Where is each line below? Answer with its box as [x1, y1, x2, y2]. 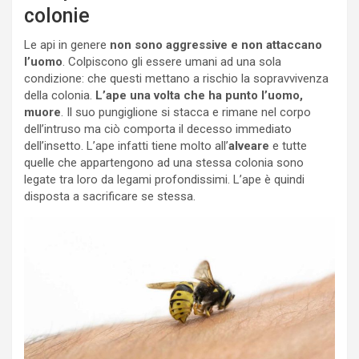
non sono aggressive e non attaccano [107, 38, 322, 53]
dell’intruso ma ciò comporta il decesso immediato [24, 122, 292, 137]
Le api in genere [24, 38, 107, 53]
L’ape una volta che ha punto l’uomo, [95, 88, 303, 103]
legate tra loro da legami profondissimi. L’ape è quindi [24, 172, 305, 188]
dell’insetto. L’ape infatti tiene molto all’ [24, 139, 228, 154]
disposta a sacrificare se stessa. [24, 189, 196, 204]
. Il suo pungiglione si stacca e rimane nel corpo [61, 105, 311, 120]
